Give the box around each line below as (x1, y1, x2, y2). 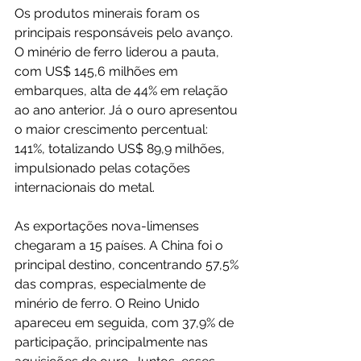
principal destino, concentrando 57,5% (15, 256, 242, 272)
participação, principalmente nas (15, 334, 211, 350)
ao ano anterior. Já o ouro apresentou (15, 102, 241, 118)
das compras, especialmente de (15, 276, 209, 292)
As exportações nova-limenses (15, 218, 202, 234)
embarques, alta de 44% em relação (15, 82, 231, 98)
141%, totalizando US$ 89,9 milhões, (15, 140, 228, 156)
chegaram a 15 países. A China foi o (15, 237, 226, 253)
